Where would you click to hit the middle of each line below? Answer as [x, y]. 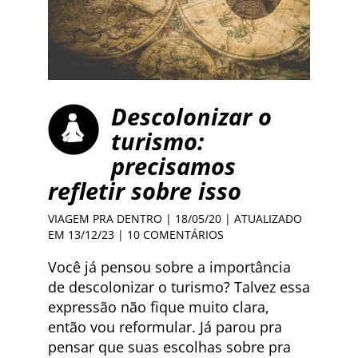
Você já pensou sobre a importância [169, 267]
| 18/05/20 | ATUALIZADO [232, 219]
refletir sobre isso [145, 191]
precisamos [173, 166]
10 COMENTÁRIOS [175, 235]
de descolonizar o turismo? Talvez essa [179, 287]
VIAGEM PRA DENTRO [105, 219]
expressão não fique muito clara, [159, 307]
